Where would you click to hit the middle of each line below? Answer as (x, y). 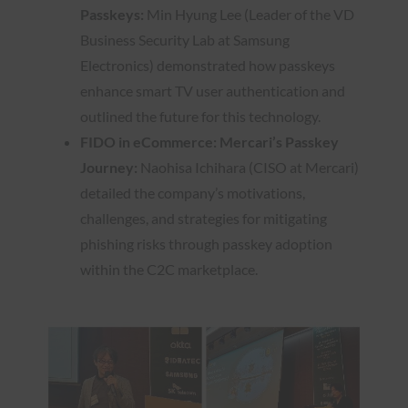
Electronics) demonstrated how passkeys (208, 65)
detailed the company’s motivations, (193, 192)
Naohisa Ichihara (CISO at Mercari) (248, 167)
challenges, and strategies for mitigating (204, 218)
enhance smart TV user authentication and (213, 90)
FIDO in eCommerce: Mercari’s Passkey (209, 141)
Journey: (109, 167)
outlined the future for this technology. (200, 116)
